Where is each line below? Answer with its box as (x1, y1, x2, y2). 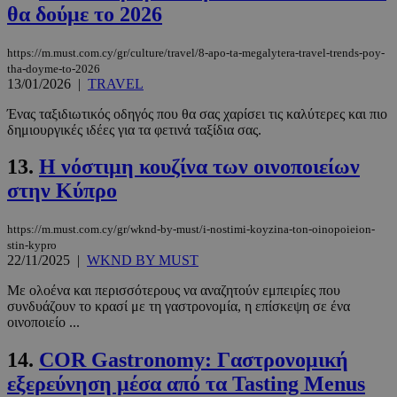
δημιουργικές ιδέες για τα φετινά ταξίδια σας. (7, 121, 261, 137)
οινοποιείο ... (7, 315, 80, 331)
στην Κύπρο (7, 179, 117, 203)
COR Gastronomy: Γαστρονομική (39, 348, 348, 372)
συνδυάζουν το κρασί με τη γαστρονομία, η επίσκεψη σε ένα (7, 299, 350, 315)
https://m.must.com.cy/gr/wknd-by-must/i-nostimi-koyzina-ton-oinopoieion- (7, 222, 375, 237)
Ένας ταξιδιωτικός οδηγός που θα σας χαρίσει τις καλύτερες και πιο (7, 105, 387, 121)
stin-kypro (7, 238, 57, 253)
